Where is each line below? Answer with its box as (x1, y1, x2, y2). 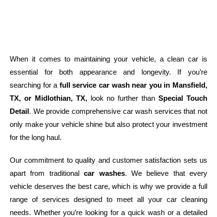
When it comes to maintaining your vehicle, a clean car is (10, 55, 207, 63)
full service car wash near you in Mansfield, (59, 81, 208, 89)
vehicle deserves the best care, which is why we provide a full (10, 182, 207, 190)
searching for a (10, 81, 60, 89)
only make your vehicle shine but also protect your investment (10, 120, 207, 128)
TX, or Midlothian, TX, (10, 94, 91, 102)
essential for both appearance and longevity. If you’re (10, 68, 207, 76)
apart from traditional (10, 169, 84, 177)
